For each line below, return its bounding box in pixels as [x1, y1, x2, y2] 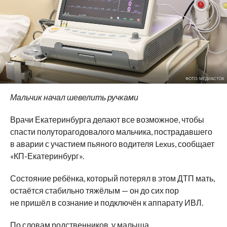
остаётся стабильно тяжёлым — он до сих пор [10, 185, 179, 195]
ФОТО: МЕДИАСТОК [185, 75, 224, 81]
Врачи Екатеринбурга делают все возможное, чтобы [10, 114, 204, 124]
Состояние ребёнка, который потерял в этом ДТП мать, [10, 173, 215, 183]
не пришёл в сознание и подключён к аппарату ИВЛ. [10, 197, 203, 207]
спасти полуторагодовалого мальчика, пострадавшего [10, 126, 212, 136]
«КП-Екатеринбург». [10, 150, 84, 161]
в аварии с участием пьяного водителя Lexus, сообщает [10, 138, 214, 148]
